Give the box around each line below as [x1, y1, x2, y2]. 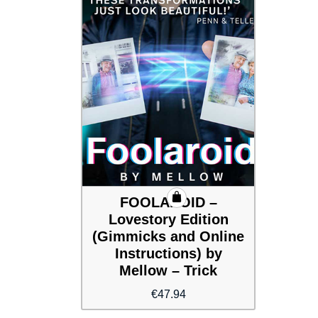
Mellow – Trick [119, 263, 218, 279]
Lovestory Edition [108, 212, 229, 228]
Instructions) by [114, 246, 222, 262]
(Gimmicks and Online [92, 229, 245, 245]
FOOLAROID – [119, 194, 217, 211]
